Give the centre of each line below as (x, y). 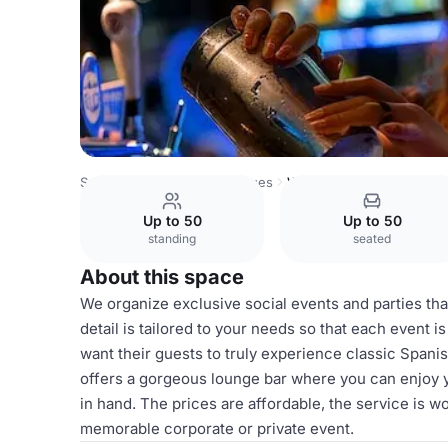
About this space (162, 277)
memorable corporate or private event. (217, 428)
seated (372, 238)
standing (172, 238)
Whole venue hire (341, 182)
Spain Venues (122, 182)
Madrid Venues (226, 182)
